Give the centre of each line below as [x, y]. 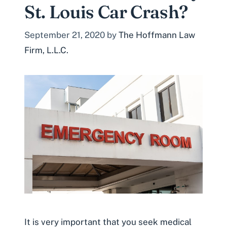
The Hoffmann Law [157, 35]
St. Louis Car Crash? [106, 12]
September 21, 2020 [65, 35]
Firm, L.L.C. [46, 50]
